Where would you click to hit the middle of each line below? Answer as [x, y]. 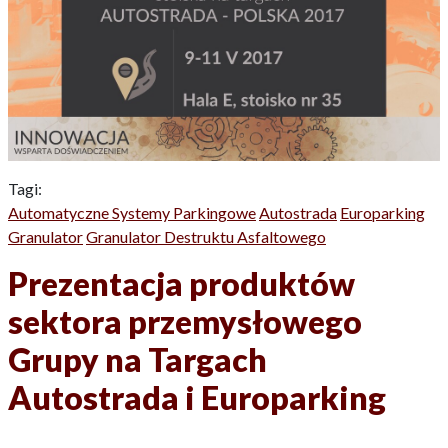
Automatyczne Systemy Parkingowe [132, 213]
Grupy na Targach [137, 360]
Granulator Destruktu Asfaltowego [206, 237]
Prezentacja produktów [181, 284]
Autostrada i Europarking [197, 398]
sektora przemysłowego [185, 322]
